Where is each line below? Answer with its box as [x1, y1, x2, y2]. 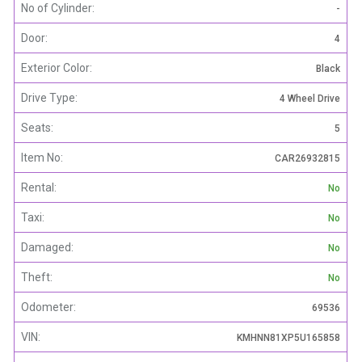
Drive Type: [21, 91, 78, 105]
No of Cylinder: [21, 2, 95, 15]
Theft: [21, 271, 53, 284]
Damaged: [21, 241, 74, 255]
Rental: [21, 181, 57, 195]
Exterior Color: [21, 61, 92, 75]
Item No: [21, 151, 63, 165]
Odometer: [21, 301, 76, 314]
